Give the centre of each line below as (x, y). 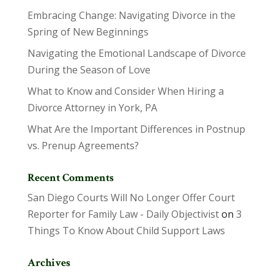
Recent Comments (70, 178)
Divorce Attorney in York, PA (92, 108)
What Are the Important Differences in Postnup (136, 129)
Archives (49, 263)
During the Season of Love (89, 70)
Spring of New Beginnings (88, 32)
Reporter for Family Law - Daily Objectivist (123, 214)
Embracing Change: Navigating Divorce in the (131, 15)
